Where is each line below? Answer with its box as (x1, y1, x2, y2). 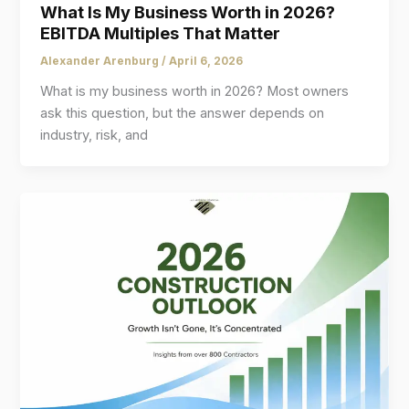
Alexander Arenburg (40, 54, 163, 68)
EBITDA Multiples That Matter (40, 22, 281, 43)
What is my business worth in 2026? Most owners (40, 82, 350, 100)
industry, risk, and (40, 126, 149, 143)
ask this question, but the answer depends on (40, 104, 325, 121)
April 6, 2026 (169, 54, 244, 68)
